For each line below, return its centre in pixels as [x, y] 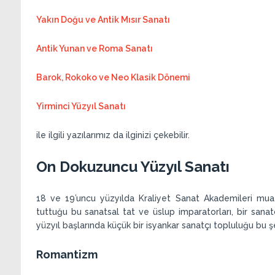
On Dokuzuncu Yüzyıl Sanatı [133, 166]
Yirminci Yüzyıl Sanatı [81, 106]
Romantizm [67, 254]
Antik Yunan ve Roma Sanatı [94, 48]
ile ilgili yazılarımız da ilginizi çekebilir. [113, 135]
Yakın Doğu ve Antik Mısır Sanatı [103, 19]
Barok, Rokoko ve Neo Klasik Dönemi [113, 77]
